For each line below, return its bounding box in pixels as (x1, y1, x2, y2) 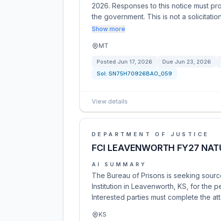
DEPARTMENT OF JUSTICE (92, 131, 210, 138)
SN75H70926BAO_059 (109, 70, 172, 77)
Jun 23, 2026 (175, 58, 211, 65)
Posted (97, 58, 117, 65)
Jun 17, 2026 (117, 58, 152, 65)
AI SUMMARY (92, 161, 147, 167)
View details (92, 98, 128, 105)
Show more (92, 25, 125, 33)
